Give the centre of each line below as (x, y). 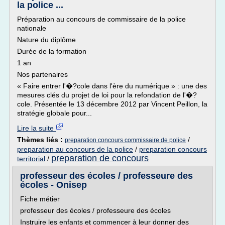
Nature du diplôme (46, 40)
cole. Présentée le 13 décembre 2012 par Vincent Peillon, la (112, 104)
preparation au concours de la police (75, 149)
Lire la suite (36, 128)
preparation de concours (100, 158)
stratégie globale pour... (54, 113)
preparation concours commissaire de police (125, 140)
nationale (32, 28)
